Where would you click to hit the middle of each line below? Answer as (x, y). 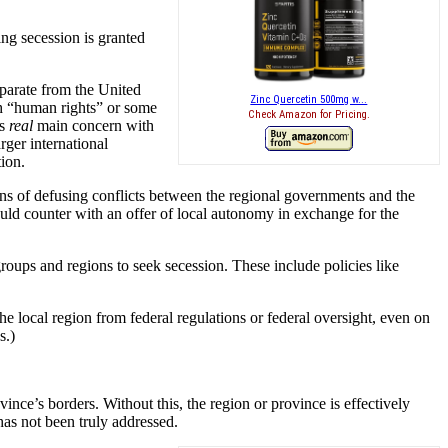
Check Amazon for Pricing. (308, 115)
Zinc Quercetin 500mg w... (309, 99)
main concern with (93, 125)
